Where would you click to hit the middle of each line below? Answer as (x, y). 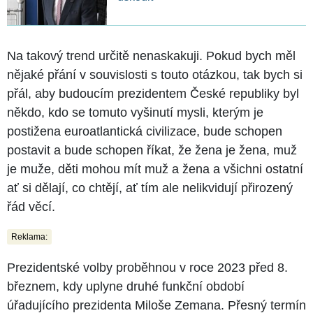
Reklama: (29, 236)
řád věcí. (31, 206)
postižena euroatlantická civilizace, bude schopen (145, 131)
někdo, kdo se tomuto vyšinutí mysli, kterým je (135, 112)
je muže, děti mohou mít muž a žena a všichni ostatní (155, 169)
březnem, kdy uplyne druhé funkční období (126, 286)
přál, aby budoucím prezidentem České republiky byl (153, 93)
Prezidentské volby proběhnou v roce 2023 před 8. (147, 267)
